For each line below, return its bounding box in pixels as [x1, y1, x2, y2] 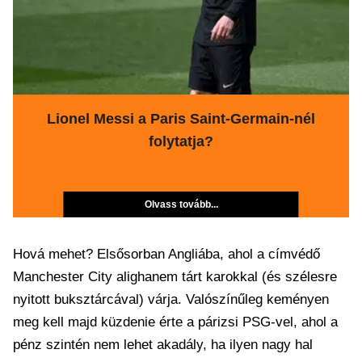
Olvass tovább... [144, 199, 218, 210]
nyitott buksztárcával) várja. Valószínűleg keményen [13, 292, 329, 307]
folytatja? [149, 133, 213, 149]
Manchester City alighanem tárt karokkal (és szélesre [13, 269, 337, 284]
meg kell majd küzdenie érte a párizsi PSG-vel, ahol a [13, 314, 338, 330]
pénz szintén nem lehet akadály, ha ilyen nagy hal [13, 337, 313, 352]
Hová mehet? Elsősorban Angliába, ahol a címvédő [13, 246, 320, 262]
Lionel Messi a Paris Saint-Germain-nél [47, 111, 315, 127]
